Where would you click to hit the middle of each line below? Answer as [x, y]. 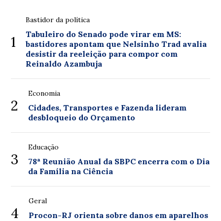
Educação [44, 147]
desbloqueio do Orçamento [82, 117]
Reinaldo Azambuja [64, 64]
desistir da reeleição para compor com [102, 54]
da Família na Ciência [71, 171]
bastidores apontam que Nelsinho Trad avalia [116, 44]
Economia [44, 93]
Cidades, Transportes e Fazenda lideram [108, 108]
